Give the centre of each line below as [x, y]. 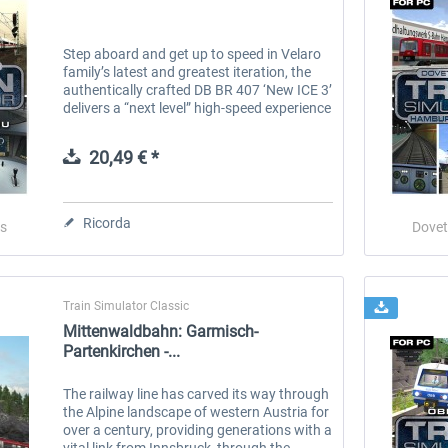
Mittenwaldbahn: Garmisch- [161, 331]
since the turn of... [119, 143]
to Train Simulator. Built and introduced [184, 125]
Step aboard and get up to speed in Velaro [192, 53]
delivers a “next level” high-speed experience [197, 107]
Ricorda [107, 222]
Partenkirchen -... [122, 351]
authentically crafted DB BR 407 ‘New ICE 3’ [198, 89]
